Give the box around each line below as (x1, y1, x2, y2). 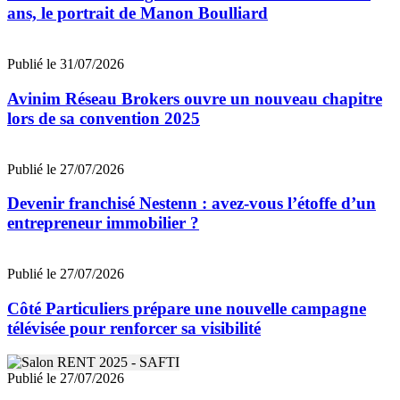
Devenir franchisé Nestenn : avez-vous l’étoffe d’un (7, 194, 376, 213)
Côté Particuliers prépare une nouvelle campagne (7, 298, 366, 318)
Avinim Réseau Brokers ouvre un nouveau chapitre (7, 88, 382, 108)
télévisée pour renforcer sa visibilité (7, 318, 261, 337)
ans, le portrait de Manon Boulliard (7, 4, 268, 23)
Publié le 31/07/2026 (7, 56, 124, 72)
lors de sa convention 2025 (7, 108, 200, 128)
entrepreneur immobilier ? (7, 213, 199, 233)
